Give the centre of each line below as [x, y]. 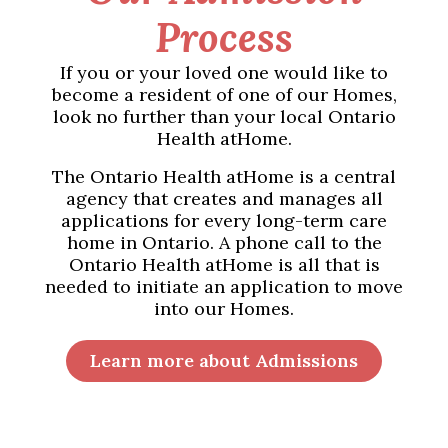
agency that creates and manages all [224, 199]
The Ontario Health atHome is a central [224, 177]
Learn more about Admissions [224, 361]
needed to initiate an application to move [224, 287]
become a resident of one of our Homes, [224, 95]
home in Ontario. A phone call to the [224, 243]
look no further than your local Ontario [224, 117]
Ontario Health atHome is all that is [224, 265]
